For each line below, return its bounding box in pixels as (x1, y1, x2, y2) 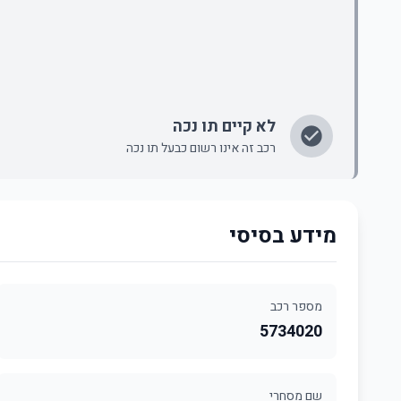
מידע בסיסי (229, 220, 337, 252)
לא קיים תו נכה (173, 115, 276, 139)
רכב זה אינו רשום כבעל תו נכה (126, 139, 276, 158)
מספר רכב (270, 297, 322, 316)
